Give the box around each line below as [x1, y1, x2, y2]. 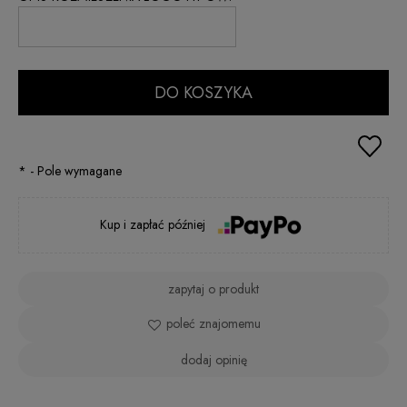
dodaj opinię [180, 350, 247, 369]
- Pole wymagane [26, 162, 122, 181]
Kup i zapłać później [100, 215, 210, 234]
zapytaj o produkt [168, 279, 259, 298]
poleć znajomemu [166, 313, 261, 333]
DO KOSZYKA [154, 81, 253, 105]
